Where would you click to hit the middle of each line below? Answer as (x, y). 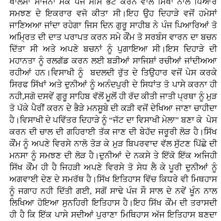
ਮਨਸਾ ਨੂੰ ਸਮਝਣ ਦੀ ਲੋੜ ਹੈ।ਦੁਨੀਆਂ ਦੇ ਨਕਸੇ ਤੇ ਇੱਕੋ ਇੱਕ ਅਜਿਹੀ (113, 156)
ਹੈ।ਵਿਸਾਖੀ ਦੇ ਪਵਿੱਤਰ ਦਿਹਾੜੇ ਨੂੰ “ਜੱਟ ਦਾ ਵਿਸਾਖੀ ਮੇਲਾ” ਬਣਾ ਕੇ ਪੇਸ (113, 120)
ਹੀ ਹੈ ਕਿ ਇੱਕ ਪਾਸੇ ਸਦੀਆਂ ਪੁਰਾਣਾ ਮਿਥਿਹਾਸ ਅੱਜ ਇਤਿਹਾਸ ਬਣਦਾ (113, 215)
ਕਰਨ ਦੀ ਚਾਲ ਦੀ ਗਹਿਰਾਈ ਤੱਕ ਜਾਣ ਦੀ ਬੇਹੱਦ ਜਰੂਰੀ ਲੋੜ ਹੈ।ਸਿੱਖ (113, 132)
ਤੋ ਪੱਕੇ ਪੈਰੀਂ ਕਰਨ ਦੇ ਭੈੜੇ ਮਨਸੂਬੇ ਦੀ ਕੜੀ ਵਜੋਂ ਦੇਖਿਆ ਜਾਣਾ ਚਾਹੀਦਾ (113, 109)
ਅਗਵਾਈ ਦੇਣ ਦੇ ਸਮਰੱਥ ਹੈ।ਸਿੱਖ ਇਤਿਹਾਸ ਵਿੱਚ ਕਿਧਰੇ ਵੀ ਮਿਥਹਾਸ (113, 180)
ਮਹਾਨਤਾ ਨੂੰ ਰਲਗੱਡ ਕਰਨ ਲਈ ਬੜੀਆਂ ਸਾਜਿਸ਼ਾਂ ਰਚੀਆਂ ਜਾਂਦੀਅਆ (113, 61)
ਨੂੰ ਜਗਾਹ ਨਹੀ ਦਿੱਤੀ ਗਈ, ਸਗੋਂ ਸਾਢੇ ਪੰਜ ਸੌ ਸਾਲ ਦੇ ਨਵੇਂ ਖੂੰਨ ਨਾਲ (113, 191)
